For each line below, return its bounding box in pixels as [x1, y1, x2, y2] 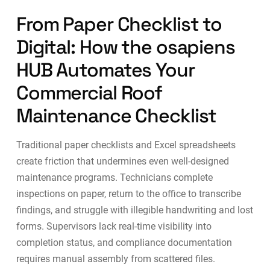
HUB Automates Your [16, 58, 195, 83]
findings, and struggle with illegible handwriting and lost [16, 204, 253, 216]
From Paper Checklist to [16, 12, 222, 37]
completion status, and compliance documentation [16, 237, 232, 249]
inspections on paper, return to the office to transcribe [16, 188, 241, 200]
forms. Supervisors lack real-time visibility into [16, 221, 212, 233]
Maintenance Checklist [16, 104, 217, 128]
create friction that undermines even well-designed [16, 155, 229, 168]
